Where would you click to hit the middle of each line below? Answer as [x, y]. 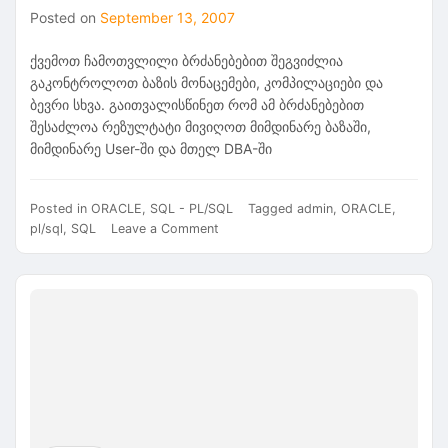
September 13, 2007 [167, 17]
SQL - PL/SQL [191, 208]
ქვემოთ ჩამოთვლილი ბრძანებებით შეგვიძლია [186, 60]
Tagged [272, 208]
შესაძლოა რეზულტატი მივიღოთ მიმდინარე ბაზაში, [200, 126]
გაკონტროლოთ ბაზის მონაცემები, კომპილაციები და [206, 82]
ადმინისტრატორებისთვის [301, 287]
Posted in [60, 208]
